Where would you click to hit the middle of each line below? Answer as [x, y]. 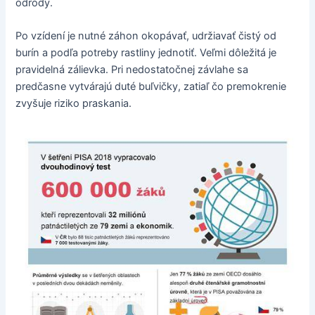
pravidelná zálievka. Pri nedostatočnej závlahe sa [132, 70]
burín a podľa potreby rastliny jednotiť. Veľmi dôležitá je [146, 53]
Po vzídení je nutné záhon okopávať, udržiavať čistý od [146, 36]
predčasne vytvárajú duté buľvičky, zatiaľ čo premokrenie [151, 87]
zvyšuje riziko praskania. [74, 104]
